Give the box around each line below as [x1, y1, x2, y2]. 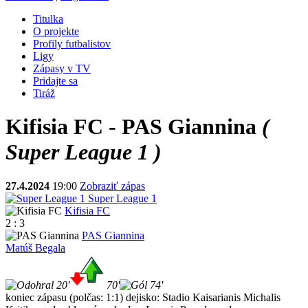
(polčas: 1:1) [69, 291, 123, 303]
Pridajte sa [33, 75, 78, 87]
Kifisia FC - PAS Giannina [5, 114, 262, 140]
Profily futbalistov [33, 38, 111, 49]
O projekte [33, 25, 79, 37]
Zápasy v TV [33, 63, 91, 74]
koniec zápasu [5, 291, 67, 303]
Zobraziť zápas [80, 179, 145, 192]
